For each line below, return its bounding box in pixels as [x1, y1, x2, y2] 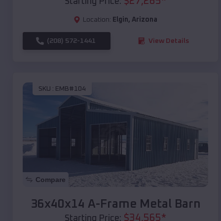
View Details [148, 37, 189, 44]
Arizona [132, 16, 157, 23]
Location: [83, 16, 111, 23]
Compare [36, 175, 66, 184]
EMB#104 [55, 85, 86, 93]
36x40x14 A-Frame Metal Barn [30, 198, 201, 210]
